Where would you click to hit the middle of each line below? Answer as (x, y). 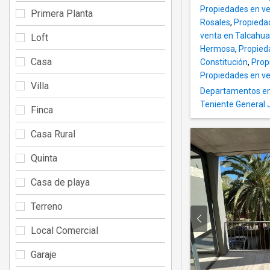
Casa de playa (60, 182)
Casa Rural (53, 134)
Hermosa (218, 49)
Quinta (44, 158)
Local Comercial (64, 230)
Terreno (47, 206)
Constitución (224, 62)
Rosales (215, 23)
